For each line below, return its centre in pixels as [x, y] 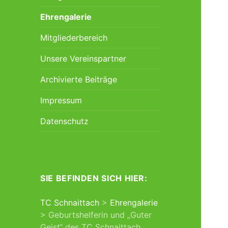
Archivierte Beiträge [79, 79]
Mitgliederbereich [74, 37]
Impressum [61, 100]
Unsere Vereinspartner [83, 58]
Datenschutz [65, 121]
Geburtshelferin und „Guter [100, 215]
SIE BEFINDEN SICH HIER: [94, 178]
